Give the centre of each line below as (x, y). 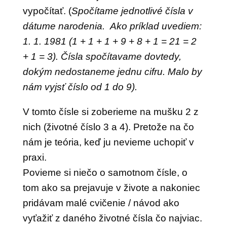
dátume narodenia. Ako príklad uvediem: (112, 26)
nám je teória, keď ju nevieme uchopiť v (108, 142)
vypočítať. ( (47, 11)
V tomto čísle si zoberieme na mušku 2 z (110, 112)
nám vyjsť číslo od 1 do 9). (80, 87)
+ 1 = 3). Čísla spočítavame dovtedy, (102, 56)
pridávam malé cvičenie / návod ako (101, 203)
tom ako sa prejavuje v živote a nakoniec (111, 188)
